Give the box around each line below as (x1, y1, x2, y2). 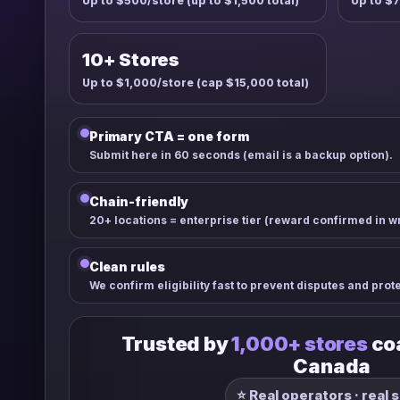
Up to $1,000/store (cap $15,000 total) (82, 76, 309, 89)
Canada (293, 354, 371, 378)
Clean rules (89, 259, 165, 274)
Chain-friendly (89, 194, 188, 209)
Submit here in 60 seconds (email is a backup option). (89, 148, 393, 162)
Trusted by (121, 332, 232, 355)
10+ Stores (82, 49, 179, 71)
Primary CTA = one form (89, 129, 249, 144)
